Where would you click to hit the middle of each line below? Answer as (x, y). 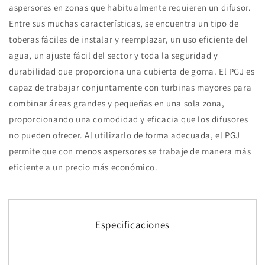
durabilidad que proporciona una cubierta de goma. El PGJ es (132, 72)
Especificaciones (132, 225)
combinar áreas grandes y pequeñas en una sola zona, (117, 104)
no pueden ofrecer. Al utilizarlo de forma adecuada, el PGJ (125, 135)
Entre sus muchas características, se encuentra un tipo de (124, 24)
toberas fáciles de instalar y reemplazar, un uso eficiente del (129, 40)
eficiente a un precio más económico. (83, 167)
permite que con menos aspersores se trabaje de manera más (130, 151)
